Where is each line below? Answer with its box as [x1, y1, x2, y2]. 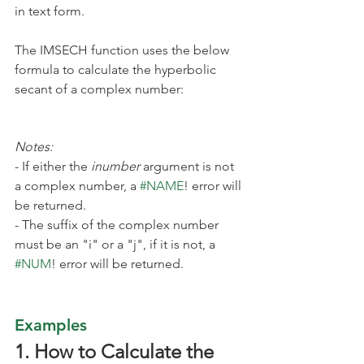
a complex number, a [15, 177, 140, 193]
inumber [91, 158, 140, 174]
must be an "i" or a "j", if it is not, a [15, 236, 219, 252]
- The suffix [15, 216, 78, 232]
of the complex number [81, 216, 222, 232]
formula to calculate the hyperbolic [15, 61, 219, 77]
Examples [15, 314, 87, 335]
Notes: [15, 138, 53, 154]
